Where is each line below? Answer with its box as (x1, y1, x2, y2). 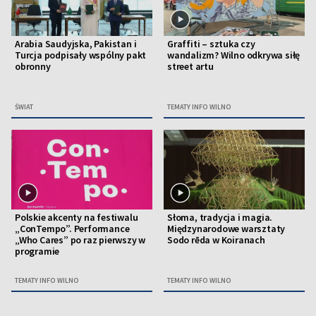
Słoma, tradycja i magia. (167, 210, 273, 224)
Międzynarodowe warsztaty (167, 221, 286, 235)
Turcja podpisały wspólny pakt (15, 49, 147, 62)
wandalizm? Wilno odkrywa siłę (167, 49, 300, 62)
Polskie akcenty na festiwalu (15, 210, 138, 224)
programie (15, 244, 60, 257)
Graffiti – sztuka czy (167, 37, 255, 51)
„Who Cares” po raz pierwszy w (15, 233, 146, 246)
